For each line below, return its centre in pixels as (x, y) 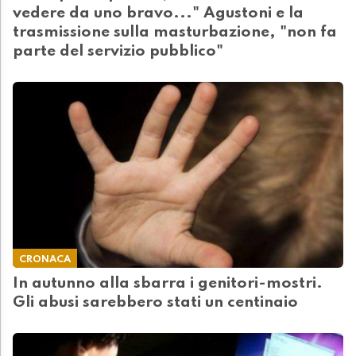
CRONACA (45, 260)
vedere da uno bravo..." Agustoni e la (158, 14)
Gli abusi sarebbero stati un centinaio (155, 303)
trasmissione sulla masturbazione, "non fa (175, 33)
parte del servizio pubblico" (118, 52)
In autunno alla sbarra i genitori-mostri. (168, 284)
